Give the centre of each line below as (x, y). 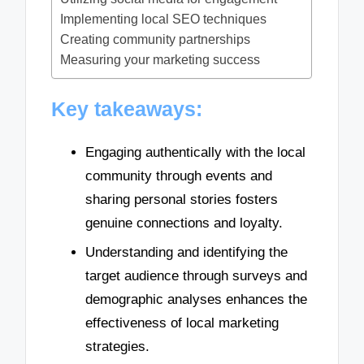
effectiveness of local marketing (182, 323)
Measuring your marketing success (160, 59)
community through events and (179, 176)
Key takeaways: (127, 109)
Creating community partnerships (156, 39)
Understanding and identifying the (186, 252)
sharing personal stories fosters (182, 200)
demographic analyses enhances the (196, 299)
